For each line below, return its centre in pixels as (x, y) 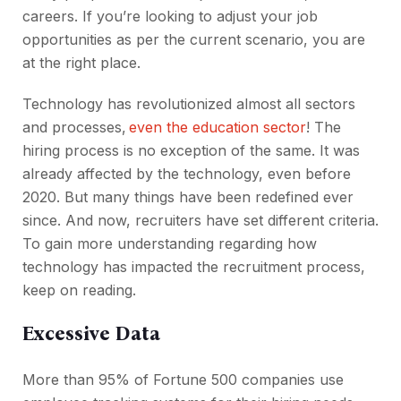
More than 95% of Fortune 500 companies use (183, 380)
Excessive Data (91, 334)
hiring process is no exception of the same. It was (191, 151)
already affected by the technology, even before (187, 174)
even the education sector (218, 128)
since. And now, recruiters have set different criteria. (200, 221)
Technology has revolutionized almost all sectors (189, 104)
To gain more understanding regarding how (170, 244)
